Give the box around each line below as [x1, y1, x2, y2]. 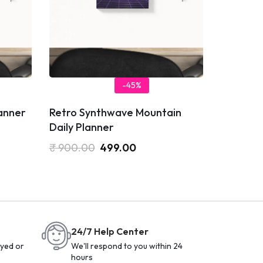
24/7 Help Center [71, 225, 149, 237]
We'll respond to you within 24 [71, 240, 183, 251]
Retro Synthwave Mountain [49, 105, 181, 119]
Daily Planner [49, 120, 114, 134]
